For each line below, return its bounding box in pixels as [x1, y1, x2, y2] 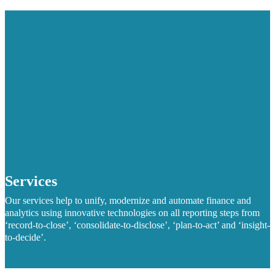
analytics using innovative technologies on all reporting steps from [5, 207, 260, 218]
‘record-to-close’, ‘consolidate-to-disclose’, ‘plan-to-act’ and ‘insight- [5, 219, 270, 230]
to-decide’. [5, 231, 46, 242]
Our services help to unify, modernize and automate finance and [5, 195, 251, 206]
